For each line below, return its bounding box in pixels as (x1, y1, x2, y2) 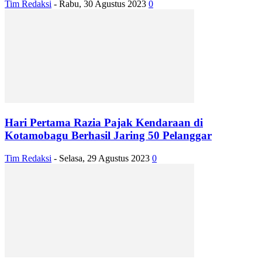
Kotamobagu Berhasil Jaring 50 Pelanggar (5, 129, 212, 142)
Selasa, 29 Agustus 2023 (59, 153, 150, 163)
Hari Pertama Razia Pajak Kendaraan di (5, 116, 203, 129)
